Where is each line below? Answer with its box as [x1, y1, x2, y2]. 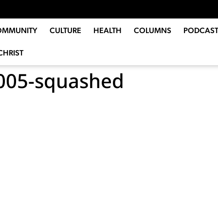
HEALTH [93, 26, 122, 36]
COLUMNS [133, 26, 171, 36]
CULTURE [49, 26, 81, 36]
